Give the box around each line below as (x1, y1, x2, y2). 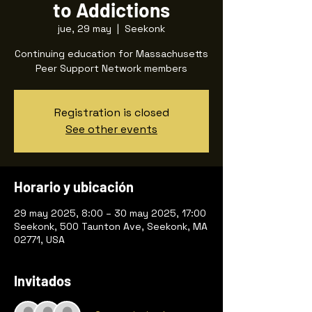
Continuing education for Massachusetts (15, 47, 208, 60)
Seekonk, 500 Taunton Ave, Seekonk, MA (14, 220, 208, 233)
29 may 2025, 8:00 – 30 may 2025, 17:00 (14, 207, 206, 219)
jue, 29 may (58, 22, 111, 35)
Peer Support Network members (36, 62, 187, 75)
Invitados (14, 272, 71, 289)
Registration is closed (54, 105, 169, 120)
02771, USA (14, 233, 65, 246)
